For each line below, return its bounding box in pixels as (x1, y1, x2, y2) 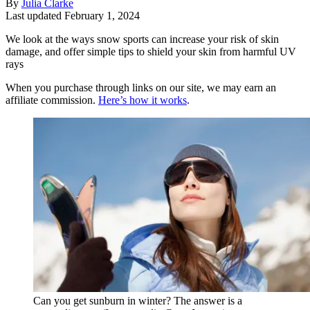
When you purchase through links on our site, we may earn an (6, 81, 276, 93)
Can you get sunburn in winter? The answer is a (33, 294, 242, 307)
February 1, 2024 (64, 9, 140, 21)
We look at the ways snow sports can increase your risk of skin (6, 33, 279, 45)
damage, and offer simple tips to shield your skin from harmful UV (6, 45, 296, 57)
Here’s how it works (98, 93, 187, 106)
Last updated (6, 9, 64, 21)
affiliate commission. (6, 93, 98, 106)
